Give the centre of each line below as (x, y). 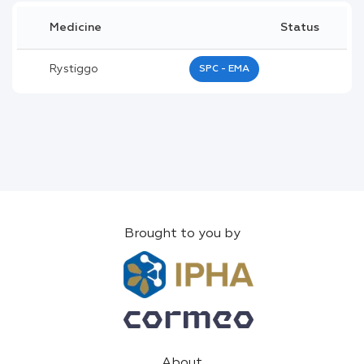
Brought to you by (182, 234)
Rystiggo (74, 69)
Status (299, 27)
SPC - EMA (224, 69)
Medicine (76, 27)
